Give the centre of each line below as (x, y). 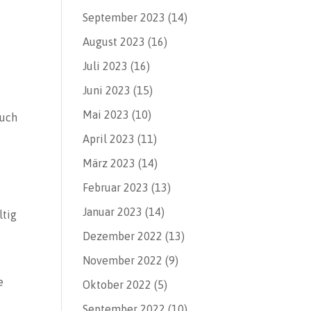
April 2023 (109, 139)
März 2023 (109, 163)
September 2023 (124, 17)
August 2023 (114, 42)
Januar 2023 (113, 212)
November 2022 (123, 260)
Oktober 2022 (117, 285)
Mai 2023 (106, 115)
